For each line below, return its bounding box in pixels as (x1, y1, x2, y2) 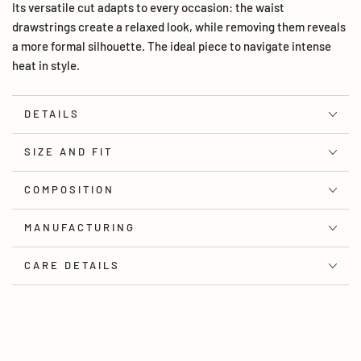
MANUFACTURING (24, 221, 135, 234)
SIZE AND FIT (24, 145, 113, 159)
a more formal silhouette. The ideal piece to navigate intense (12, 38, 331, 53)
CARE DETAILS (24, 259, 120, 272)
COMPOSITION (24, 183, 114, 197)
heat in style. (12, 57, 80, 73)
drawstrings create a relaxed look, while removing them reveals (12, 19, 346, 34)
